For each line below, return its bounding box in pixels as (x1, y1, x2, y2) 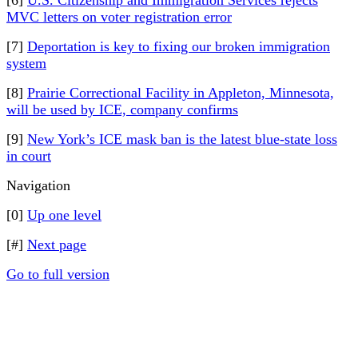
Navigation (6, 177, 70, 193)
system (6, 55, 46, 71)
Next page (27, 237, 86, 253)
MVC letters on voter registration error (6, 9, 232, 25)
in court (6, 148, 51, 164)
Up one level (27, 207, 101, 223)
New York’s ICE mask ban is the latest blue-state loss (27, 131, 337, 147)
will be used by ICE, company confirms (6, 101, 238, 117)
